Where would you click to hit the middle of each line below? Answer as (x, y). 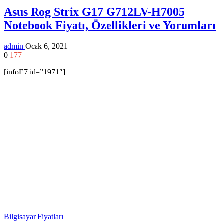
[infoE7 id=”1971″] (35, 72)
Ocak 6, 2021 (46, 46)
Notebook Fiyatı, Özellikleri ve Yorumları (110, 25)
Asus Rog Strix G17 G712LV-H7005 (94, 12)
